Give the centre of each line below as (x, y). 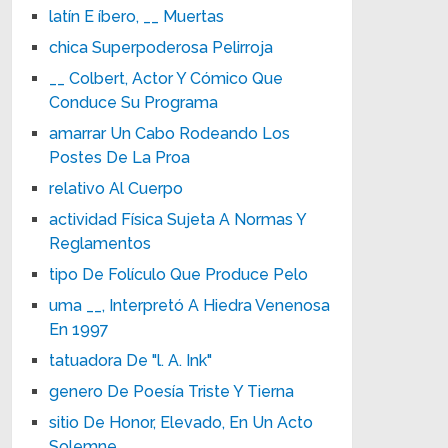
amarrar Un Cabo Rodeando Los (170, 133)
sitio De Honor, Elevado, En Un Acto (181, 422)
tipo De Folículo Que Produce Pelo (179, 274)
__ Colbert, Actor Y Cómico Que (166, 78)
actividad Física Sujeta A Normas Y (178, 219)
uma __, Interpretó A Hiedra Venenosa (190, 305)
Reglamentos (100, 243)
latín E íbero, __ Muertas (137, 16)
